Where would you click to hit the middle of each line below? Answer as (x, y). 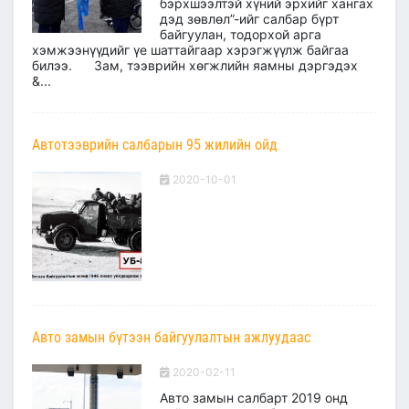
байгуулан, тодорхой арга (241, 34)
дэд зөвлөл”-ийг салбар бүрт (249, 19)
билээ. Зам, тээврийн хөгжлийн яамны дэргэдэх (195, 65)
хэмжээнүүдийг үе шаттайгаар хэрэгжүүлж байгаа (190, 50)
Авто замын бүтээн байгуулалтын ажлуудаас (171, 337)
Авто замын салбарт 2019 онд (254, 398)
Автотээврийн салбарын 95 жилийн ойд (155, 145)
